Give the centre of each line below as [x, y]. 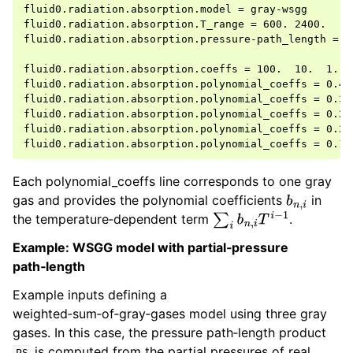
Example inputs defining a [90, 295]
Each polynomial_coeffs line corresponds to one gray [172, 182]
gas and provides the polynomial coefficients [149, 201]
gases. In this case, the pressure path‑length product [169, 333]
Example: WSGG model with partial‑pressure [150, 248]
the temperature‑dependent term [113, 219]
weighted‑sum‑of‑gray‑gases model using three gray [170, 314]
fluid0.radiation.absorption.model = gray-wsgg [165, 9]
